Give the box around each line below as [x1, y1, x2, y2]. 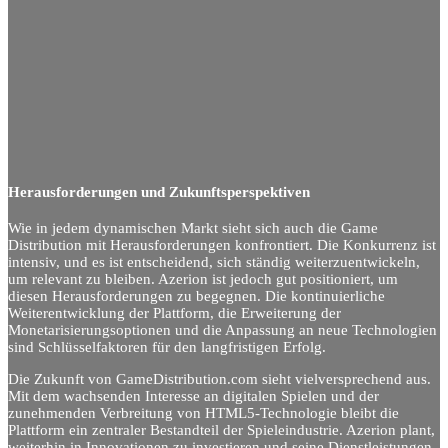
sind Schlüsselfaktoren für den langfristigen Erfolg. [8, 339, 326, 356]
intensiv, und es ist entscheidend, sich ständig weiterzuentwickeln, [8, 254, 420, 271]
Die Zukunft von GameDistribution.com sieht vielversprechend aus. [8, 370, 431, 387]
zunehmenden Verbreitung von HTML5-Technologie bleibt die [8, 404, 399, 421]
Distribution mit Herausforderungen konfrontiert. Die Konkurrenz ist [8, 237, 436, 254]
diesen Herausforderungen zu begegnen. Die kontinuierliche [8, 288, 385, 305]
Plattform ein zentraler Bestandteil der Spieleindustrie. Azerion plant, [8, 421, 435, 438]
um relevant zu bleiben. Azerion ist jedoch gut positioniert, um [8, 271, 398, 288]
